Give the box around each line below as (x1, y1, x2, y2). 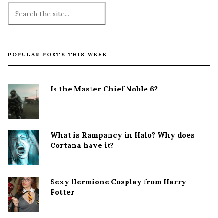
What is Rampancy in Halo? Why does (50, 130, 195, 140)
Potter (50, 187, 74, 197)
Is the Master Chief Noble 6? (50, 84, 158, 93)
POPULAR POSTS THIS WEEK (8, 51, 107, 58)
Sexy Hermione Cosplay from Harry (50, 177, 186, 186)
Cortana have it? (50, 141, 114, 150)
